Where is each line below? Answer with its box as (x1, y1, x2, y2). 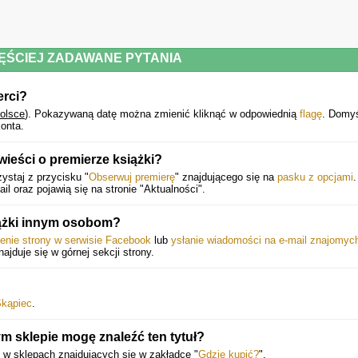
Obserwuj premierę (89, 171, 175, 183)
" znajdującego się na (175, 171, 277, 183)
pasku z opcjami (277, 171, 353, 183)
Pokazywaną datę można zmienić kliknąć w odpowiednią (34, 108, 300, 120)
